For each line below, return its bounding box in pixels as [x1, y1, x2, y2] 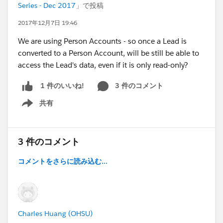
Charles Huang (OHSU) [18, 209, 93, 218]
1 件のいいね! [40, 81, 84, 91]
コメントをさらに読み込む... [18, 156, 108, 166]
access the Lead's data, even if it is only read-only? [18, 60, 188, 70]
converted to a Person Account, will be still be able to [18, 48, 199, 58]
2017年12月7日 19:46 [18, 18, 77, 27]
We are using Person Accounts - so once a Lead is [18, 36, 187, 46]
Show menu [13, 104, 54, 113]
